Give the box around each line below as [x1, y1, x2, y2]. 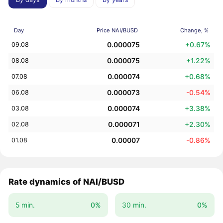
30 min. [121, 200, 146, 209]
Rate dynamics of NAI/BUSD [8, 177, 125, 187]
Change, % [180, 26, 209, 34]
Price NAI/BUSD [96, 26, 138, 34]
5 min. [15, 200, 35, 209]
